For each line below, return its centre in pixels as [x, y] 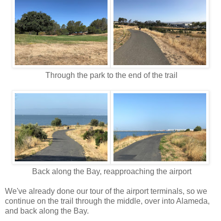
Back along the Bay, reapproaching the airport [110, 171]
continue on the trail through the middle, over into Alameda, [107, 201]
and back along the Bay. [47, 211]
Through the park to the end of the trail [110, 75]
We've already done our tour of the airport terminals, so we [106, 191]
